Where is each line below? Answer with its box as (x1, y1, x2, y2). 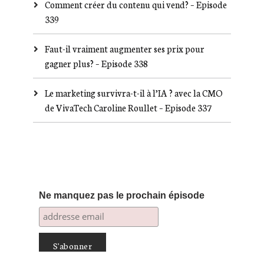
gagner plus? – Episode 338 (44, 57, 148, 70)
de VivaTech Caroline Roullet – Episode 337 (44, 101, 212, 114)
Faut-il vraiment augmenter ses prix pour (44, 42, 204, 55)
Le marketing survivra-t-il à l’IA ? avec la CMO (44, 86, 223, 99)
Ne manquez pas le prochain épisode (38, 190, 204, 200)
